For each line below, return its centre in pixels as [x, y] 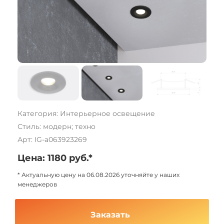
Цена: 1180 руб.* [55, 158]
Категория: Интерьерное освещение [86, 113]
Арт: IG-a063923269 [52, 139]
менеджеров [37, 184]
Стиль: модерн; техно [56, 126]
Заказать [110, 215]
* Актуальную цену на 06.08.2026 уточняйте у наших [98, 175]
